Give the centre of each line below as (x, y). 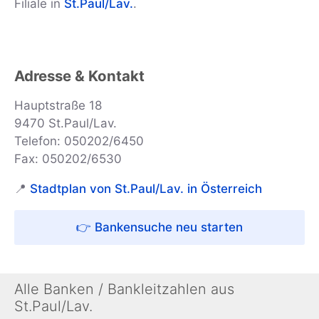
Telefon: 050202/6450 (79, 141)
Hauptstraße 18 (58, 106)
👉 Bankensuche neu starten (159, 228)
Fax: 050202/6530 (68, 159)
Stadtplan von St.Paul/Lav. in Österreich (146, 189)
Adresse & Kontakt (79, 76)
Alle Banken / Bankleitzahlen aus (124, 289)
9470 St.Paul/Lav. (66, 124)
